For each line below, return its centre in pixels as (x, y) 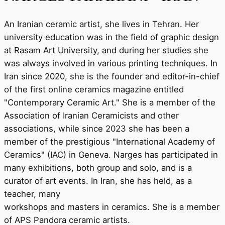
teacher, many (32, 194)
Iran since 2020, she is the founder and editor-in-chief (112, 77)
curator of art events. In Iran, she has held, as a (98, 181)
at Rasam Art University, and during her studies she (106, 50)
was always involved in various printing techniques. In (111, 64)
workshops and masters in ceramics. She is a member (112, 207)
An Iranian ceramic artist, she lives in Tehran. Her (101, 24)
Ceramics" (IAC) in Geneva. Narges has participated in (111, 155)
